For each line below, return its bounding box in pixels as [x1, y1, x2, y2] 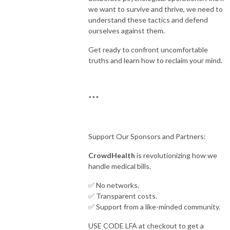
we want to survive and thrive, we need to [88, 4, 223, 13]
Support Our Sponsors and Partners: [88, 131, 206, 141]
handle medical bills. [88, 161, 151, 170]
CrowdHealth [88, 150, 135, 160]
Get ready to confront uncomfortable [88, 45, 208, 54]
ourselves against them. [88, 26, 165, 35]
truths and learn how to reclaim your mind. [88, 55, 222, 65]
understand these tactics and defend [88, 15, 208, 24]
